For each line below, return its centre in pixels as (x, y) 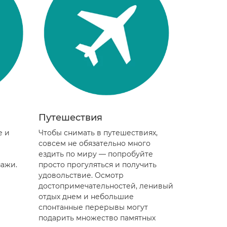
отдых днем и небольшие (86, 197)
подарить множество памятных (97, 218)
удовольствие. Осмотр (81, 175)
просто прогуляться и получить (98, 165)
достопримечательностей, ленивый (106, 186)
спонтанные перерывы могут (93, 207)
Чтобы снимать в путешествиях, (98, 133)
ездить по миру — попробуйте (96, 154)
